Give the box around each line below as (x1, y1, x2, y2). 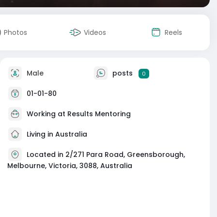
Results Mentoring (67, 108, 131, 119)
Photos (4, 28, 27, 37)
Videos (84, 28, 106, 37)
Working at (27, 108, 67, 119)
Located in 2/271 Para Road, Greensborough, (27, 149, 185, 159)
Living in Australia (25, 129, 87, 139)
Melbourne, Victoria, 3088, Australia (7, 161, 132, 170)
